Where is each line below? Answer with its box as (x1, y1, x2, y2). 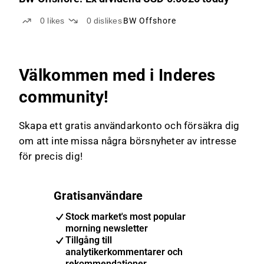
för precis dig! (19, 150, 82, 162)
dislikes (93, 16, 122, 25)
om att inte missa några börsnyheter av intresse (19, 135, 237, 147)
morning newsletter (65, 223, 148, 234)
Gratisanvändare (54, 189, 143, 203)
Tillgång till (65, 235, 113, 246)
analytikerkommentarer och (65, 246, 183, 258)
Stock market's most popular (65, 211, 186, 222)
